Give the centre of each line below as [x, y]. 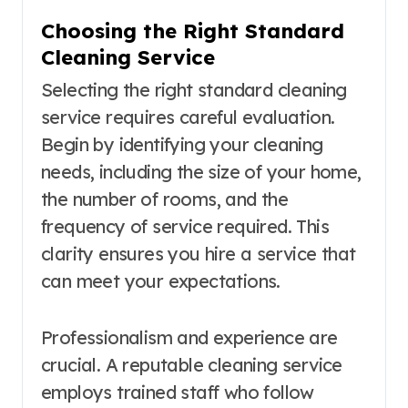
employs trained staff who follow [178, 393]
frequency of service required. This [185, 227]
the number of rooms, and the [165, 199]
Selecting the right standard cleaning [194, 90]
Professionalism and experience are [189, 338]
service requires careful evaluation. [188, 117]
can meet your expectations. [161, 281]
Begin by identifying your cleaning [182, 145]
